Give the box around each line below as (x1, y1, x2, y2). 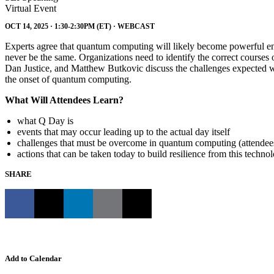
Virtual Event (5, 3, 56, 14)
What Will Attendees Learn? (5, 94, 124, 105)
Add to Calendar (5, 253, 62, 263)
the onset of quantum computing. (5, 73, 131, 84)
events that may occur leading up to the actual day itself (17, 126, 230, 137)
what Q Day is (17, 115, 73, 126)
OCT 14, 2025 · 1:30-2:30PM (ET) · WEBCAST (5, 21, 155, 31)
